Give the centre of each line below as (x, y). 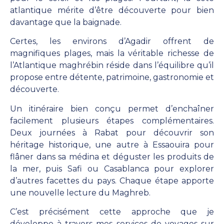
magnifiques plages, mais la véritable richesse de (112, 53)
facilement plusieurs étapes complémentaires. (112, 120)
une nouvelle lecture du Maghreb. (80, 192)
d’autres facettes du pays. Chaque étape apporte (112, 180)
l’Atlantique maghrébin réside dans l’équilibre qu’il (112, 65)
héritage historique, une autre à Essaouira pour (112, 144)
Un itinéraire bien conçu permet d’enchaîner (112, 108)
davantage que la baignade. (66, 22)
